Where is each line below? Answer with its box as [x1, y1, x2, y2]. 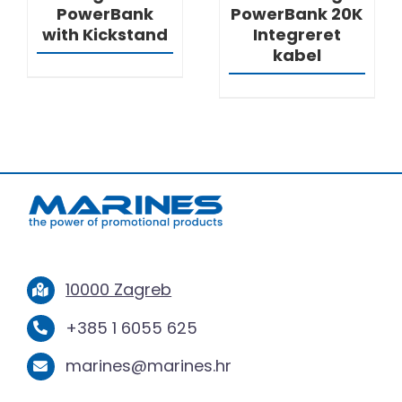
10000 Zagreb [66, 278, 172, 301]
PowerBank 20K [231, 3, 363, 26]
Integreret [252, 23, 341, 47]
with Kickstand [41, 23, 168, 47]
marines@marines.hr [66, 354, 232, 378]
